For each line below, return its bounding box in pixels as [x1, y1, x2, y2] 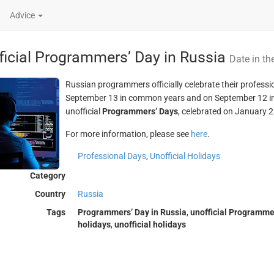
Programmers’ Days [102, 106, 178, 116]
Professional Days [77, 151, 146, 161]
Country [34, 189, 65, 199]
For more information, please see [65, 129, 191, 139]
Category [29, 171, 65, 180]
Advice [10, 10, 37, 20]
